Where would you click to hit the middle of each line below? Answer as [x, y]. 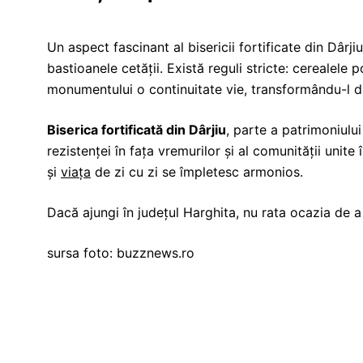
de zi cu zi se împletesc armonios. [197, 172]
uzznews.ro [160, 253]
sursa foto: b [86, 253]
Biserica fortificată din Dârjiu [137, 130]
